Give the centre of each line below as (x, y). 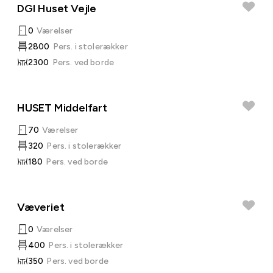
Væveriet (41, 207)
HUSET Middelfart (62, 108)
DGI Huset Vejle (57, 9)
